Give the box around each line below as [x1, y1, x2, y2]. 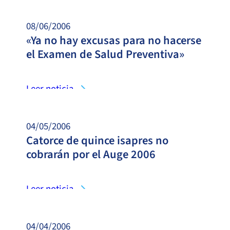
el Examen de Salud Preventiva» [26, 46, 184, 63]
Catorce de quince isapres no [26, 132, 168, 149]
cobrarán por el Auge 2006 [26, 146, 156, 163]
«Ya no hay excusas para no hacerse [26, 32, 201, 49]
